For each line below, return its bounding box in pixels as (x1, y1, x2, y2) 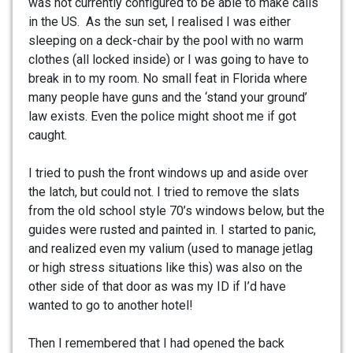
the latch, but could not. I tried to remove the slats (28, 184, 299, 199)
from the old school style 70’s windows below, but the (28, 203, 325, 218)
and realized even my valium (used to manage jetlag (28, 240, 313, 256)
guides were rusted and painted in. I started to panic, (28, 221, 316, 237)
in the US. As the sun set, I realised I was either (28, 13, 291, 29)
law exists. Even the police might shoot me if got (28, 108, 296, 124)
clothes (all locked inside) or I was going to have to (28, 51, 309, 67)
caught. (28, 127, 67, 143)
